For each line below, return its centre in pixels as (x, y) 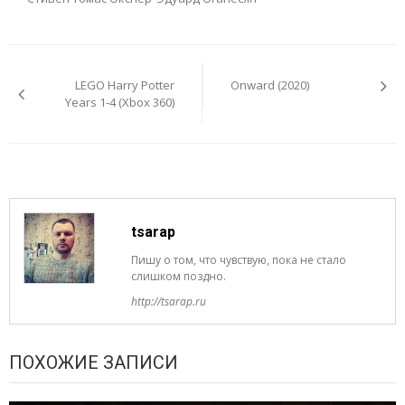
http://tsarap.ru (169, 301)
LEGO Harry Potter (125, 85)
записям (49, 96)
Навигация (61, 54)
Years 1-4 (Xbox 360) (120, 103)
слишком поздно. (179, 276)
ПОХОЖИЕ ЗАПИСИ (94, 362)
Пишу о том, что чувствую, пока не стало (239, 259)
